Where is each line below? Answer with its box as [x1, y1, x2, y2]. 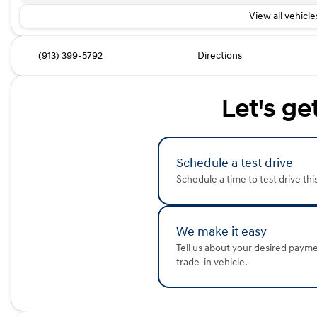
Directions [197, 50, 242, 62]
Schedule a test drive [176, 155, 293, 172]
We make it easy [176, 224, 267, 241]
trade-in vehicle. [176, 256, 248, 269]
